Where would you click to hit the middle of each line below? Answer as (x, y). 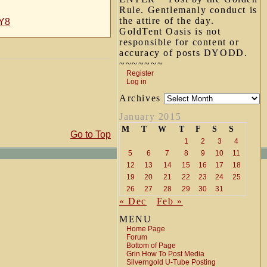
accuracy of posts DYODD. (184, 53)
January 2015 (150, 117)
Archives (142, 98)
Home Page (146, 229)
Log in (136, 82)
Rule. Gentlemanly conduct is (188, 10)
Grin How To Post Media (165, 254)
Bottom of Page (151, 246)
